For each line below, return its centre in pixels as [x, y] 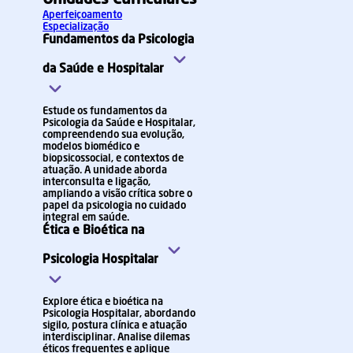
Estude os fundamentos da [105, 111]
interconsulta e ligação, [97, 182]
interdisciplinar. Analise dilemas [116, 338]
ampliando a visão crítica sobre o [117, 194]
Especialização [76, 27]
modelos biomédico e [91, 147]
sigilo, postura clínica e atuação [115, 326]
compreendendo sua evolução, [113, 135]
